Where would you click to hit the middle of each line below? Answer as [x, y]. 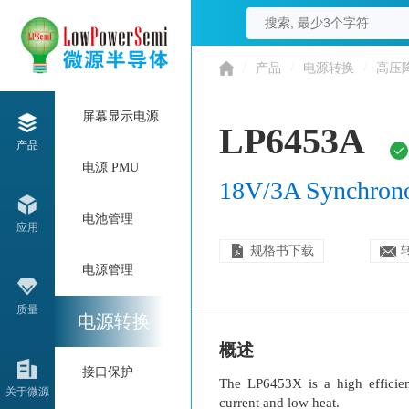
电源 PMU [110, 168]
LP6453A [292, 141]
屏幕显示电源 [121, 116]
